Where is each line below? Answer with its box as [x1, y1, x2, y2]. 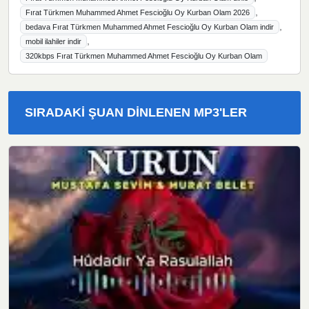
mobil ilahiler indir [25, 37, 81, 46]
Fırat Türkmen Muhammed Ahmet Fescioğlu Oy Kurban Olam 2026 [25, 8, 250, 17]
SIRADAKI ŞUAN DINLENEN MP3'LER [25, 106, 247, 120]
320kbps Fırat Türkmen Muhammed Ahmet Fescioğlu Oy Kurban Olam [25, 52, 262, 61]
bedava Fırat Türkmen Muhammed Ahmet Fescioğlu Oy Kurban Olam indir [25, 23, 274, 32]
